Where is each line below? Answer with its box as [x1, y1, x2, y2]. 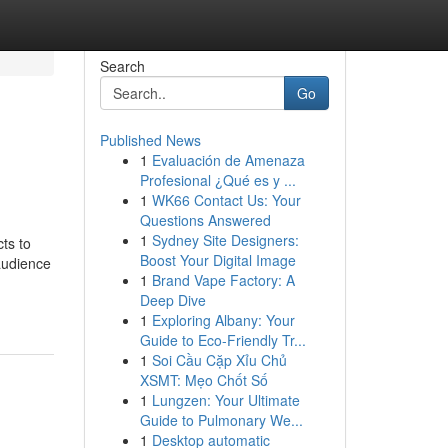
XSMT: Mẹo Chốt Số [139, 370, 268, 390]
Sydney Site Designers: [151, 230, 299, 250]
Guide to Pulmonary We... [139, 410, 303, 430]
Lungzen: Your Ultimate [151, 390, 300, 410]
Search [99, 56, 145, 76]
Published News [99, 130, 201, 150]
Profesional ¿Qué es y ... [139, 170, 296, 190]
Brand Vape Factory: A [151, 270, 295, 290]
